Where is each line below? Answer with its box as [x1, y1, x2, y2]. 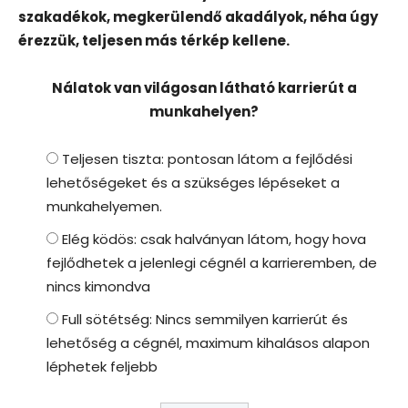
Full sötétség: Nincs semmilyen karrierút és [62, 309, 348, 329]
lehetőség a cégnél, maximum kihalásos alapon [46, 332, 370, 352]
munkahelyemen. [46, 196, 162, 216]
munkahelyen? [149, 101, 259, 121]
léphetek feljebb [46, 356, 158, 376]
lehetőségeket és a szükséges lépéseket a [46, 172, 340, 192]
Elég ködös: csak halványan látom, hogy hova [62, 229, 366, 249]
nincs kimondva [46, 276, 150, 296]
